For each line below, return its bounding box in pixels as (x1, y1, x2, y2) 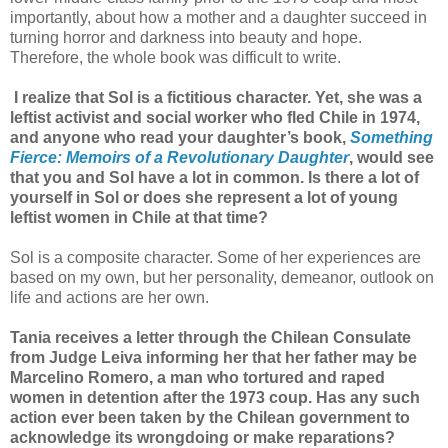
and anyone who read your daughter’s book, (10, 128, 346, 146)
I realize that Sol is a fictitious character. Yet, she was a (10, 88, 422, 106)
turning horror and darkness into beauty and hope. (10, 28, 362, 46)
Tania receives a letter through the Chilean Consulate (10, 328, 411, 346)
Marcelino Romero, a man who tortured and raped (10, 368, 385, 386)
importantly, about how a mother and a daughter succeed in (10, 8, 427, 26)
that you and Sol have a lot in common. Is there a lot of (10, 168, 419, 186)
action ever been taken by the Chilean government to (10, 408, 410, 426)
